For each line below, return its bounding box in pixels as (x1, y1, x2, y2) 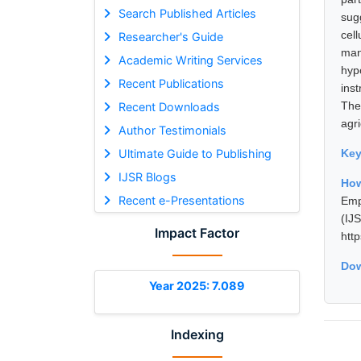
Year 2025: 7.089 (149, 278, 245, 293)
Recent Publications (118, 76, 224, 90)
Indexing (170, 326, 224, 342)
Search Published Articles (118, 6, 256, 20)
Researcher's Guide (118, 29, 223, 44)
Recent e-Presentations (118, 193, 245, 207)
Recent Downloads (118, 99, 220, 114)
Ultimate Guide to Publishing (118, 146, 272, 160)
